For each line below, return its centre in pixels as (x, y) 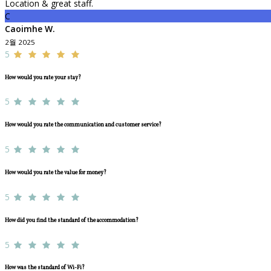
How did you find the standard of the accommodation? (72, 220)
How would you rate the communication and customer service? (83, 125)
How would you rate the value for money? (56, 172)
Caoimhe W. (30, 28)
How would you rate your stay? (43, 77)
